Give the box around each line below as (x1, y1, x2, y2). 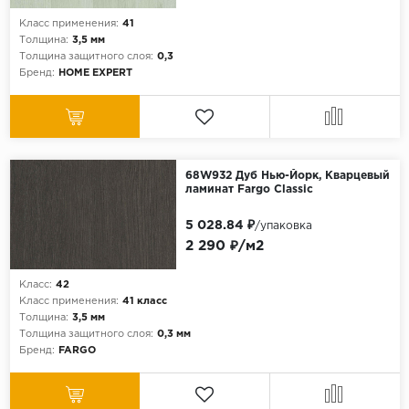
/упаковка (254, 221, 312, 232)
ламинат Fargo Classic (184, 184, 313, 195)
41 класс (121, 297, 167, 307)
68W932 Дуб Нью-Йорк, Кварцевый (184, 171, 390, 182)
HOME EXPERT (58, 68, 132, 79)
